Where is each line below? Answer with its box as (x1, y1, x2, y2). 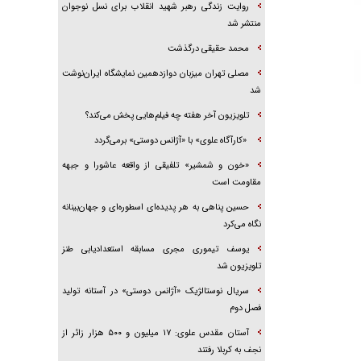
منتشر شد (226, 17, 261, 31)
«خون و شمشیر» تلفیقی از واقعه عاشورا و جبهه (62, 159, 249, 173)
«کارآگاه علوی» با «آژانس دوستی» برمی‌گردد (91, 134, 249, 148)
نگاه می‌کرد (220, 218, 261, 232)
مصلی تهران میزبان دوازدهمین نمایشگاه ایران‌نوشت (62, 67, 249, 81)
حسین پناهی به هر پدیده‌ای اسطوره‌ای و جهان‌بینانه (62, 201, 249, 215)
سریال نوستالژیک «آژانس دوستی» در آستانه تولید (62, 284, 249, 299)
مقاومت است (209, 176, 261, 190)
